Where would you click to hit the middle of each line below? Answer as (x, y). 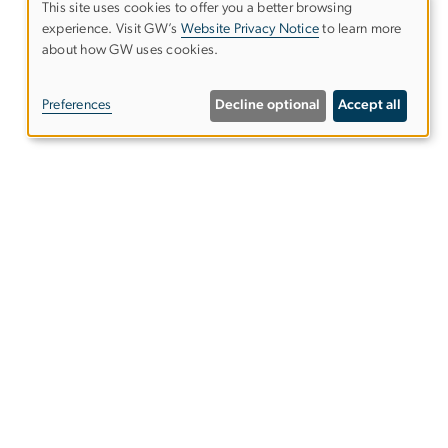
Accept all (370, 105)
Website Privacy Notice (250, 29)
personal (103, 122)
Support (110, 333)
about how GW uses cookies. (130, 50)
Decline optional (268, 105)
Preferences (77, 105)
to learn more (360, 29)
